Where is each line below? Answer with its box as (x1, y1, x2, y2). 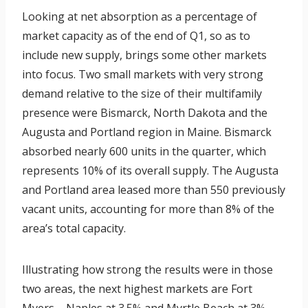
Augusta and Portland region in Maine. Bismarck (22, 124, 272, 140)
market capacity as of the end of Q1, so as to (22, 28, 250, 44)
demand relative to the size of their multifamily (22, 86, 262, 102)
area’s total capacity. (22, 221, 126, 236)
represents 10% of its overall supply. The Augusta (22, 163, 278, 179)
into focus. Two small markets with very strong (22, 67, 263, 82)
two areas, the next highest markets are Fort (22, 281, 252, 297)
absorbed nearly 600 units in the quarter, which (22, 144, 266, 159)
